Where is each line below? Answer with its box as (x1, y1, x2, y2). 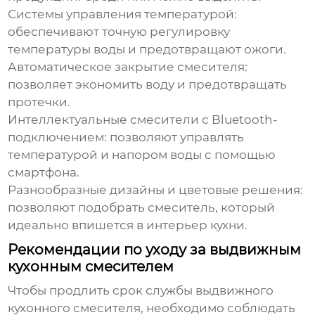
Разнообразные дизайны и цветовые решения (8, 183, 301, 198)
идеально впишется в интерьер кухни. (8, 218, 248, 233)
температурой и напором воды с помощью (8, 148, 276, 162)
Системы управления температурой (8, 7, 235, 22)
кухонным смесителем (8, 258, 174, 276)
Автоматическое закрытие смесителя (8, 60, 245, 75)
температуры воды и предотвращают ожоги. (8, 42, 287, 57)
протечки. (8, 95, 71, 110)
